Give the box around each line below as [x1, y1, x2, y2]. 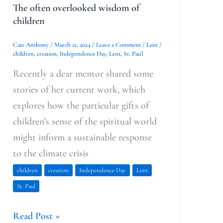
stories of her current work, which [12, 84, 145, 96]
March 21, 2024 [54, 40, 92, 49]
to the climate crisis [12, 147, 89, 160]
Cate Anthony [12, 40, 50, 49]
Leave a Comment [96, 40, 141, 49]
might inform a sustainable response [12, 131, 152, 144]
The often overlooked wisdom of [12, 1, 139, 14]
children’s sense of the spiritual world [12, 115, 157, 128]
